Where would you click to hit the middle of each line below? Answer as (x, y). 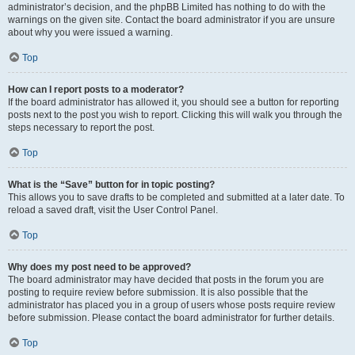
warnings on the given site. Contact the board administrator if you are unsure (172, 20)
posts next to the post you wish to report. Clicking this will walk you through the (175, 115)
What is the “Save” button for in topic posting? (111, 185)
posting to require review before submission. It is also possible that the (158, 292)
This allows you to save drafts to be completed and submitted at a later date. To (176, 197)
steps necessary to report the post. (81, 128)
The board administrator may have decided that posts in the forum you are (166, 280)
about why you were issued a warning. (90, 32)
